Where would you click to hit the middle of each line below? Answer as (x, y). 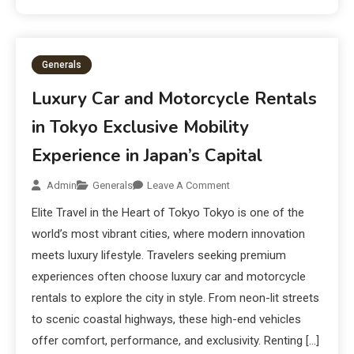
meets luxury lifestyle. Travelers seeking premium (159, 256)
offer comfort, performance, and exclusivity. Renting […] (176, 341)
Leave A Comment (189, 186)
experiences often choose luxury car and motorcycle (169, 277)
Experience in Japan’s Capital (147, 156)
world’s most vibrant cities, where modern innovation (169, 234)
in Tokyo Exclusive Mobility (141, 128)
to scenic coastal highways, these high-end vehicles (167, 320)
